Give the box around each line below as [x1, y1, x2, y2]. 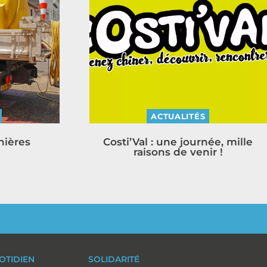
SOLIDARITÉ [88, 254, 139, 265]
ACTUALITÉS [151, 111, 206, 121]
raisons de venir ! [133, 146, 223, 158]
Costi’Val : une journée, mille [103, 136, 253, 148]
